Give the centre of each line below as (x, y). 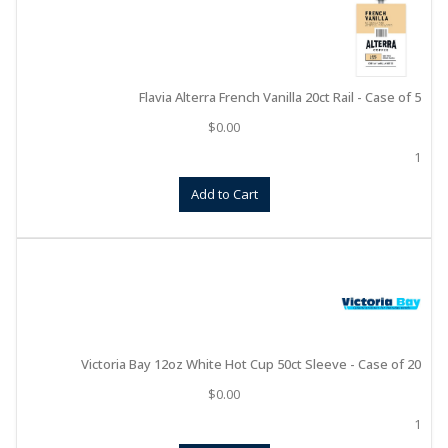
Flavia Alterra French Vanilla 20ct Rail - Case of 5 (280, 97)
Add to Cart (224, 194)
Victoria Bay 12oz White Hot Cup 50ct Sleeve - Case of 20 (251, 364)
